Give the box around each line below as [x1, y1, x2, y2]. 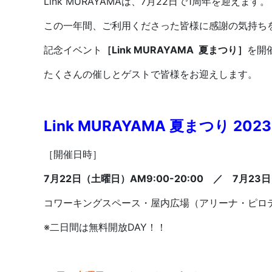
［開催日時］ [44, 148, 102, 160]
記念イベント [44, 43, 102, 56]
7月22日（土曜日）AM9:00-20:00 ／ [44, 172, 233, 185]
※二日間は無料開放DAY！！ [44, 220, 166, 233]
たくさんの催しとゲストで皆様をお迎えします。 [44, 67, 257, 80]
